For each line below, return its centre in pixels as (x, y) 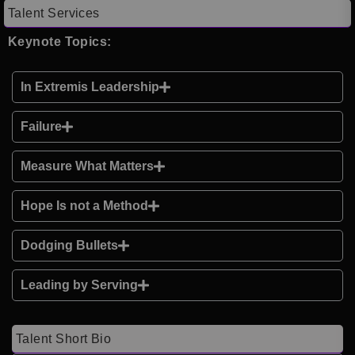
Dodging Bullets (69, 246)
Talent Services (54, 13)
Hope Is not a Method (84, 206)
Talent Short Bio (64, 339)
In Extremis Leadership (90, 87)
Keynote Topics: (60, 42)
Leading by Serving (79, 285)
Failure (41, 127)
